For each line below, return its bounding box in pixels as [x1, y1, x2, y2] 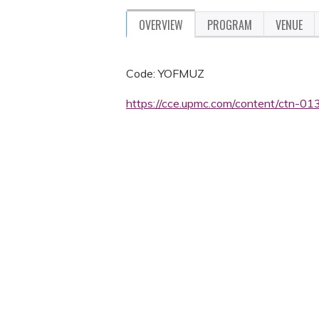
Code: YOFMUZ [126, 66, 204, 80]
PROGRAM [207, 16, 252, 33]
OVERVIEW [139, 16, 183, 33]
